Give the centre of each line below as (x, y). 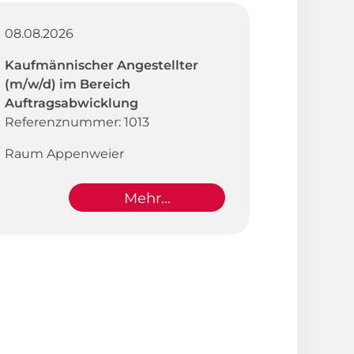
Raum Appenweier (64, 153)
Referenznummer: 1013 (77, 122)
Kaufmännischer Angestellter (102, 65)
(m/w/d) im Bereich (68, 84)
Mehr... (147, 198)
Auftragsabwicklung (72, 103)
